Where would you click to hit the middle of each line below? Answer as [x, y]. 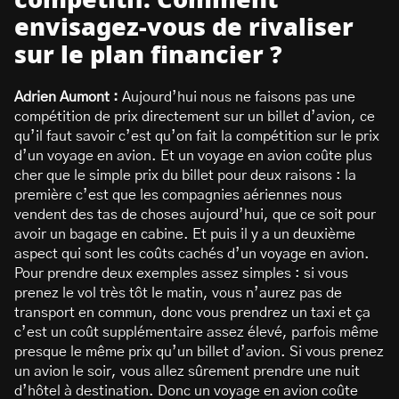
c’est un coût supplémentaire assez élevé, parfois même [196, 332]
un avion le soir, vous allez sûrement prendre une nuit [187, 371]
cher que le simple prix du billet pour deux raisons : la [185, 175]
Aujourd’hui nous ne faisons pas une [237, 97]
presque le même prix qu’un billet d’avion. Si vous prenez [199, 352]
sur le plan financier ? [148, 56]
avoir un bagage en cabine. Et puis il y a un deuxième [185, 234]
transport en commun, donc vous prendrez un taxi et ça [192, 313]
